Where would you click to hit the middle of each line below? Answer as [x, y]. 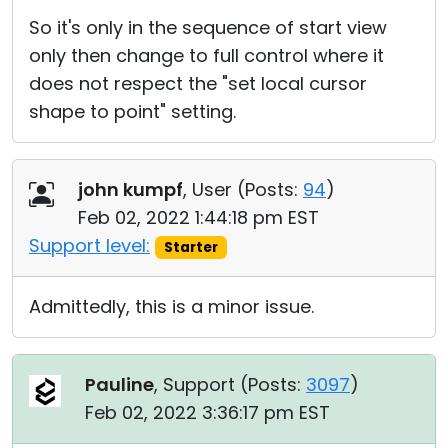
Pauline [119, 384]
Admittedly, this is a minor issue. [171, 306]
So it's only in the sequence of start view [208, 27]
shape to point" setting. [132, 111]
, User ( [214, 189]
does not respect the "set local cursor [198, 83]
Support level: [89, 245]
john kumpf [130, 189]
